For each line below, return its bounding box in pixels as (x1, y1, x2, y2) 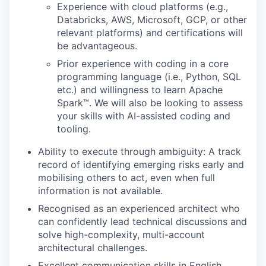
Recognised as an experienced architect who (38, 202, 240, 214)
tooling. (57, 123, 91, 135)
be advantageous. (57, 40, 137, 52)
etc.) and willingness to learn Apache (57, 84, 223, 96)
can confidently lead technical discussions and (38, 216, 247, 227)
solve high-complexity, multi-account (38, 229, 205, 240)
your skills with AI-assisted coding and (57, 110, 230, 122)
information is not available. (38, 185, 163, 197)
